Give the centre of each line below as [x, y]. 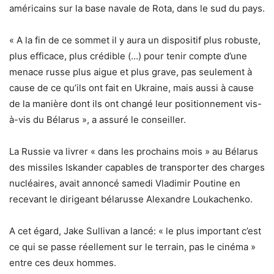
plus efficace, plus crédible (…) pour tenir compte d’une [128, 56]
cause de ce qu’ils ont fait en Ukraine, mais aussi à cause [131, 88]
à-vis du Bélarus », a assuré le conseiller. [98, 120]
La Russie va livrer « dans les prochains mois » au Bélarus [134, 152]
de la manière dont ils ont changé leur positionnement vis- [135, 104]
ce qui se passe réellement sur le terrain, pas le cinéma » [132, 247]
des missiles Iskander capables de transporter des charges [137, 168]
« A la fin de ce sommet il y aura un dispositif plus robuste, [135, 40]
